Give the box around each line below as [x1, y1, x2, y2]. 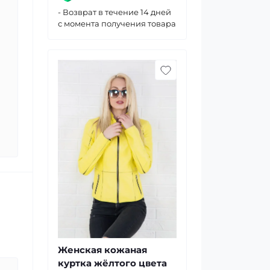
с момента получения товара [58, 19, 176, 28]
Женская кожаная [58, 243, 147, 256]
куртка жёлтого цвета [58, 257, 167, 269]
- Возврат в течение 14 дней [58, 7, 171, 17]
